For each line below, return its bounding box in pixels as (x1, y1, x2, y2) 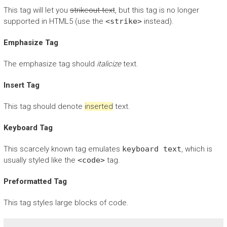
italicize (96, 59, 121, 69)
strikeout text (69, 6, 115, 15)
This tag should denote (3, 102, 85, 111)
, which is (181, 144, 212, 154)
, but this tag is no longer (115, 6, 199, 15)
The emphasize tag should (3, 59, 97, 69)
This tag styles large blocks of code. (3, 198, 129, 208)
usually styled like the (3, 156, 78, 165)
